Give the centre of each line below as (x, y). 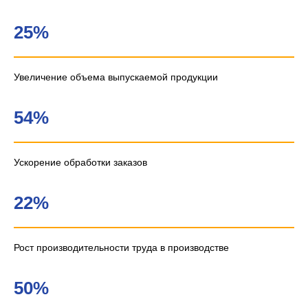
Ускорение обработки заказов (80, 162)
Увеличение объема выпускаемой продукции (116, 77)
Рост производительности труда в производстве (121, 247)
